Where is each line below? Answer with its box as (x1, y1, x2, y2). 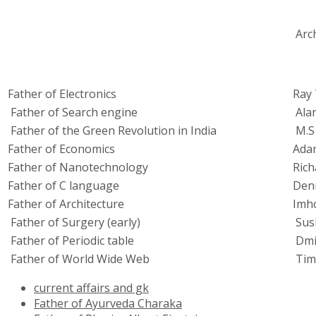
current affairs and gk (34, 280, 149, 296)
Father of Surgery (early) (8, 214, 140, 231)
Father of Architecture (8, 196, 124, 212)
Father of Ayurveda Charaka (34, 296, 182, 312)
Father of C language (8, 178, 119, 194)
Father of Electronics (8, 86, 116, 102)
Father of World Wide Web (8, 251, 150, 267)
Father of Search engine (8, 104, 138, 121)
